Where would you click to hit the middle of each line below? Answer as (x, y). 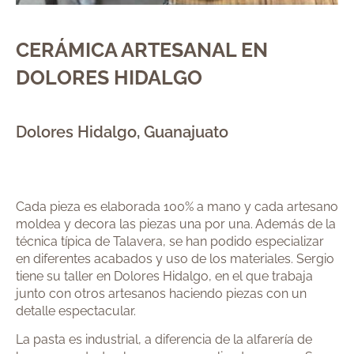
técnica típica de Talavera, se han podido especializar (170, 241)
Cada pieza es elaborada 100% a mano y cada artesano (177, 206)
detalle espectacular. (76, 311)
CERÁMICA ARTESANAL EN (142, 49)
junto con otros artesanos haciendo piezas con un (161, 293)
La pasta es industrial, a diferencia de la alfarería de (164, 340)
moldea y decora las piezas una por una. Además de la (176, 224)
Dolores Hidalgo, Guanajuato (122, 132)
